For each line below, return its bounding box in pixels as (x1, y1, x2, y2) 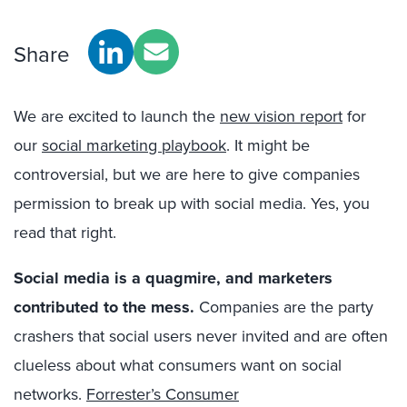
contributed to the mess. (14, 295, 194, 319)
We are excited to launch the (14, 104, 220, 127)
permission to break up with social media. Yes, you (14, 192, 370, 214)
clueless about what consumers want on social (14, 353, 342, 376)
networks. (14, 382, 86, 405)
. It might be (226, 134, 310, 156)
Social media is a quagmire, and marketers (14, 266, 333, 290)
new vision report (220, 104, 342, 127)
